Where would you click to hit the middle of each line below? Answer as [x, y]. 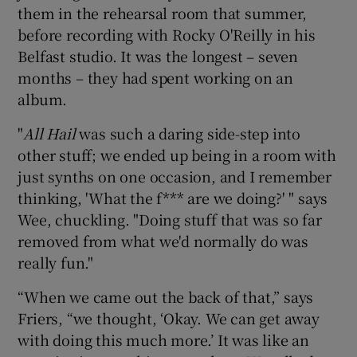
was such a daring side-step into [190, 133]
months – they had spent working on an [156, 77]
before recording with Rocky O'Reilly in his [167, 34]
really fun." [56, 262]
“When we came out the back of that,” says [166, 296]
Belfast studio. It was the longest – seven [158, 55]
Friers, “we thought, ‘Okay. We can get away [169, 318]
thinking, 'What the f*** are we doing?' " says [173, 197]
